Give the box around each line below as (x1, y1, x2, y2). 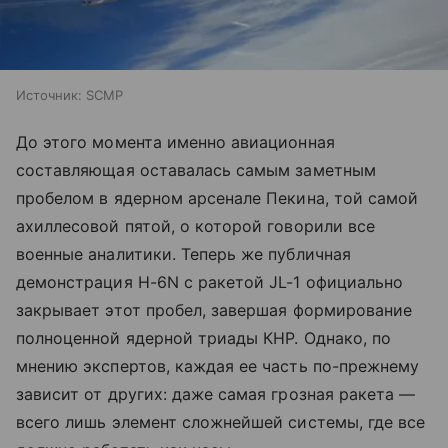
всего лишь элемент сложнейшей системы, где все (16, 411, 426, 432)
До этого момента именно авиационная (16, 131, 335, 152)
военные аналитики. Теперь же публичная (16, 243, 351, 264)
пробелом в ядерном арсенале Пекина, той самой (16, 187, 419, 208)
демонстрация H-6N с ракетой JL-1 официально (16, 271, 404, 292)
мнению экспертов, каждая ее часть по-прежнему (16, 355, 420, 376)
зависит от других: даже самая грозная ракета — (16, 383, 416, 404)
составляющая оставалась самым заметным (16, 159, 376, 180)
